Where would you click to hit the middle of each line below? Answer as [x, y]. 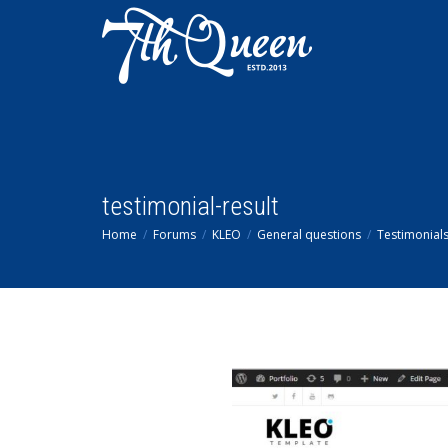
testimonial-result [190, 206]
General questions [309, 234]
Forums [174, 234]
